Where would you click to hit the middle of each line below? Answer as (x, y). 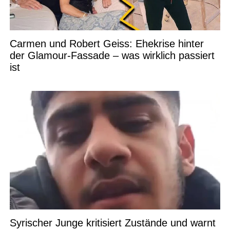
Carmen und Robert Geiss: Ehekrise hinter (107, 43)
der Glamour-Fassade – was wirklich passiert (112, 55)
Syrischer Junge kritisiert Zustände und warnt (112, 223)
